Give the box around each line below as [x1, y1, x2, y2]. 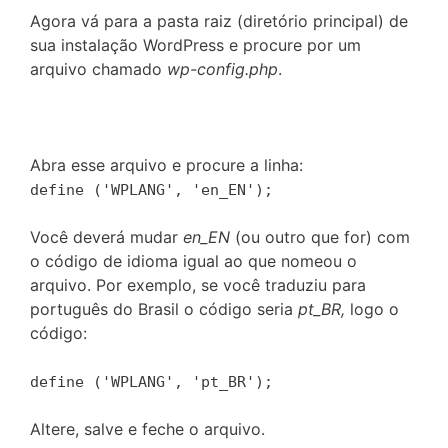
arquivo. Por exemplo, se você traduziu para [30, 274, 366, 295]
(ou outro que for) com [230, 226, 410, 247]
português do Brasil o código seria [30, 298, 298, 319]
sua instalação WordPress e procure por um [30, 34, 361, 55]
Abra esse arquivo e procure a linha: [30, 154, 303, 175]
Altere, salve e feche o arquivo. [30, 418, 265, 439]
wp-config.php [167, 58, 278, 79]
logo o [345, 298, 399, 319]
